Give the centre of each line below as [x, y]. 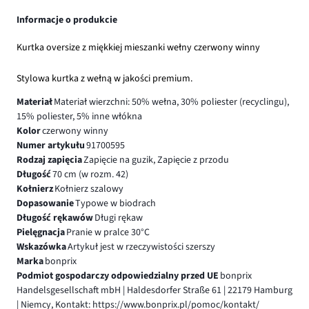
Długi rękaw [118, 218]
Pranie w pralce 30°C [108, 232]
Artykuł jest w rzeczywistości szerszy [141, 247]
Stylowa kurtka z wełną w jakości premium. [104, 78]
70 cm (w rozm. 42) [90, 174]
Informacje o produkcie [67, 20]
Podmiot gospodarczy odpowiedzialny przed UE [118, 276]
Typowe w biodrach [115, 203]
